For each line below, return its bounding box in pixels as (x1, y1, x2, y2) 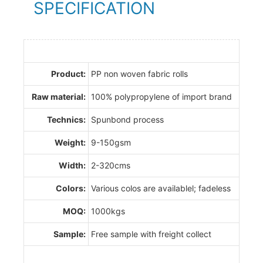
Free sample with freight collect (91, 228, 211, 239)
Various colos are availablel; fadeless (91, 183, 231, 193)
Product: (51, 68, 86, 79)
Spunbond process (91, 114, 164, 124)
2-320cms (91, 160, 130, 170)
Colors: (56, 183, 86, 193)
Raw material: (32, 91, 86, 102)
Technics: (47, 114, 86, 124)
